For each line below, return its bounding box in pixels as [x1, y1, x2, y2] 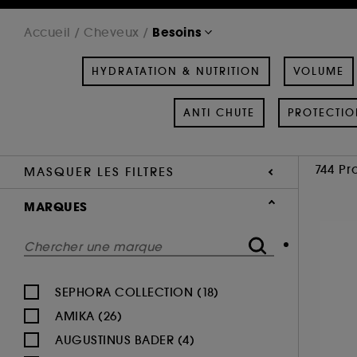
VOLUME [293, 64, 344, 78]
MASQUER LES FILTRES [24, 163, 175, 179]
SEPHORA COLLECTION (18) [55, 284, 219, 300]
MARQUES [24, 198, 88, 215]
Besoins [152, 23, 202, 41]
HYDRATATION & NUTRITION [92, 64, 261, 78]
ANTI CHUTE [182, 105, 255, 120]
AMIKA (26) [55, 308, 122, 324]
